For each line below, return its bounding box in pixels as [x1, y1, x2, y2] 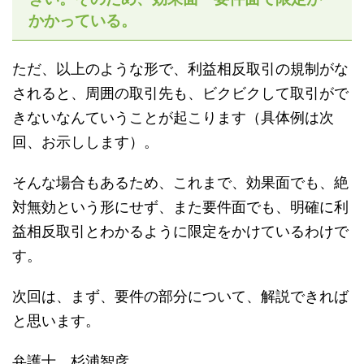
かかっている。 [28, 12, 136, 29]
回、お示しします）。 [12, 134, 158, 150]
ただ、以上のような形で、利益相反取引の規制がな [12, 61, 349, 77]
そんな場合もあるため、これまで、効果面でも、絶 [12, 175, 349, 191]
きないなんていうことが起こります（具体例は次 [12, 110, 334, 126]
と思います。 [12, 313, 100, 329]
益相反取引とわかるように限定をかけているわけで [12, 223, 349, 240]
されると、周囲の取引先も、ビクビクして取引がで [12, 85, 349, 102]
